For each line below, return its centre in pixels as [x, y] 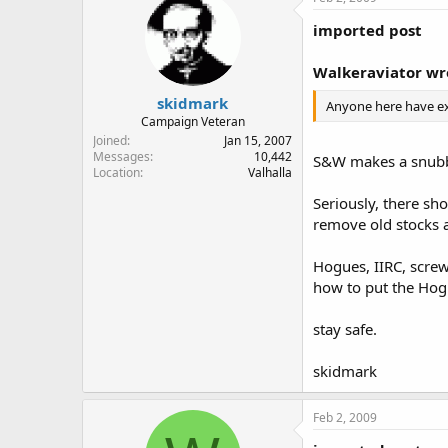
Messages [121, 156]
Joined [110, 140]
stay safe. [345, 328]
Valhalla [270, 172]
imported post [367, 29]
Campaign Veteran [192, 121]
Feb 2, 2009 [345, 417]
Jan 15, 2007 [258, 140]
